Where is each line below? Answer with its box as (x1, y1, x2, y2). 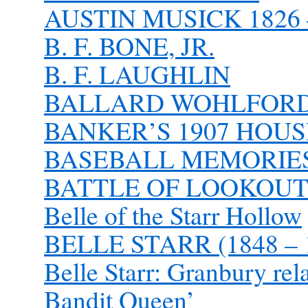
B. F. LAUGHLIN (44, 56, 230, 91)
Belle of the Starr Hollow (44, 197, 302, 232)
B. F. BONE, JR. (44, 28, 214, 63)
